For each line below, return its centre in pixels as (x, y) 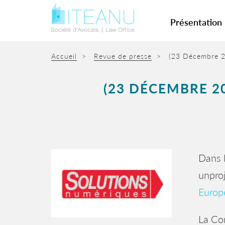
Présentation (196, 22)
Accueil (64, 56)
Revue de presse (123, 56)
